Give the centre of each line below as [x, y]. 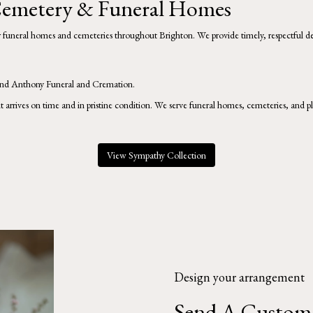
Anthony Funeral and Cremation [72, 83]
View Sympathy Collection [156, 155]
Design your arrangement [239, 277]
